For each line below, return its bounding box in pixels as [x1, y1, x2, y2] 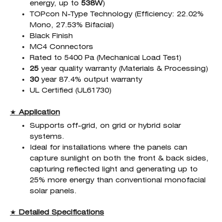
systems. [30, 132, 64, 141]
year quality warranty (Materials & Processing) [41, 64, 208, 73]
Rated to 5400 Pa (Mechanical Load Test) [30, 54, 181, 62]
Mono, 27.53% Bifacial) [30, 21, 114, 29]
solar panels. [30, 187, 77, 195]
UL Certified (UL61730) [30, 86, 111, 95]
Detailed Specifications [19, 208, 104, 217]
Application [19, 108, 60, 116]
